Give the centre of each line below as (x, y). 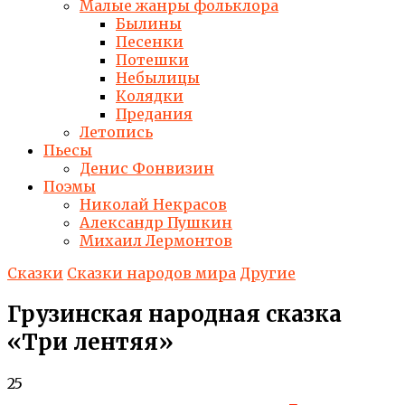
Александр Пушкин (156, 222)
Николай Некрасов (153, 204)
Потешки (152, 60)
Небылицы (158, 78)
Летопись (116, 132)
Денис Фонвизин (147, 168)
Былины (149, 24)
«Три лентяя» (90, 342)
